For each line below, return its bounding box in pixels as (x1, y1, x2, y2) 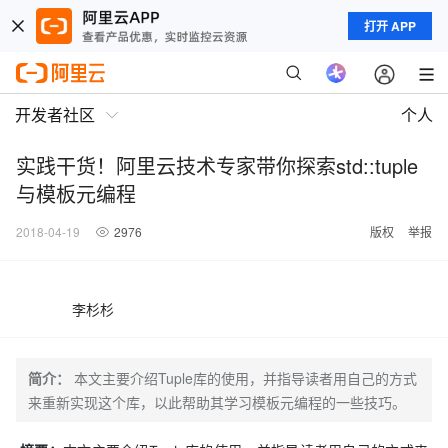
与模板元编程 (16, 179, 136, 208)
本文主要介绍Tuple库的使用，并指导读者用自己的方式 (74, 368, 417, 388)
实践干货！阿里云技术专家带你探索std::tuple (16, 151, 418, 180)
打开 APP (364, 17, 416, 35)
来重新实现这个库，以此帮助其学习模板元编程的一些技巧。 (28, 392, 406, 412)
